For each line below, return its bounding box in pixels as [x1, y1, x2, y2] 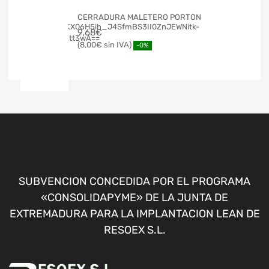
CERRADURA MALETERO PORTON [77, 12, 201, 22]
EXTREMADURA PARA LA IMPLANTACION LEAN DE [9, 207, 260, 221]
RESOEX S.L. [103, 223, 166, 237]
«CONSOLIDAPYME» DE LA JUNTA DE [41, 191, 228, 205]
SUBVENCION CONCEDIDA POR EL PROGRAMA [19, 175, 250, 189]
